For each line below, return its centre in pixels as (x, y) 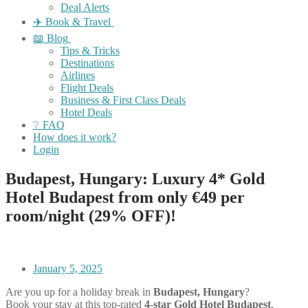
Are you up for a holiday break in (79, 291)
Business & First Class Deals (123, 100)
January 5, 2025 (68, 268)
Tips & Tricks (90, 51)
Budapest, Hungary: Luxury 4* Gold (135, 178)
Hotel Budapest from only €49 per (125, 197)
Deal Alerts (85, 7)
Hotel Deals (86, 112)
